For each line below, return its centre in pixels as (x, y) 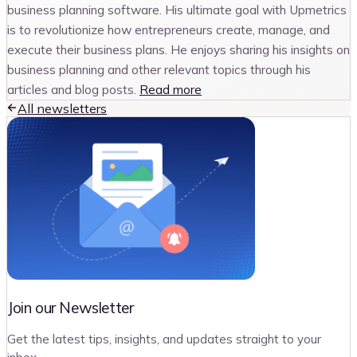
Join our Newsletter (71, 307)
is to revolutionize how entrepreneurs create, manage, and (169, 30)
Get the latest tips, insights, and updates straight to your (164, 339)
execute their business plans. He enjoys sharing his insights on (178, 50)
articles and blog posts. (72, 90)
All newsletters (62, 109)
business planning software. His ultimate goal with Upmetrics (177, 10)
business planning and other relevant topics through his (159, 70)
